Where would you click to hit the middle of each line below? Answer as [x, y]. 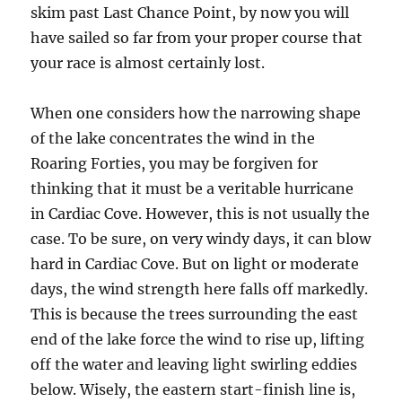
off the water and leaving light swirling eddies [194, 364]
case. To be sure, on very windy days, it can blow [201, 239]
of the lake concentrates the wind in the [173, 138]
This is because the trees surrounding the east [195, 314]
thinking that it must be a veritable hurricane [192, 188]
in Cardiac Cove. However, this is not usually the [201, 214]
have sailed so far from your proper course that [197, 38]
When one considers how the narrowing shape [196, 113]
